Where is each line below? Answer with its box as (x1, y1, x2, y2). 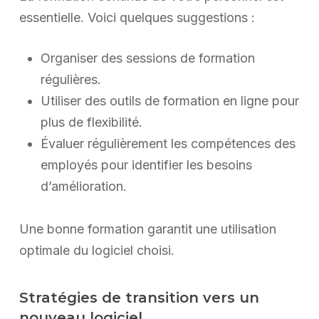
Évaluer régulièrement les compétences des (40, 136, 296, 152)
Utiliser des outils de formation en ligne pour (40, 93, 299, 109)
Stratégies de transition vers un (19, 289, 259, 307)
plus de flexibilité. (40, 115, 142, 130)
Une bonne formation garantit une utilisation (19, 221, 276, 237)
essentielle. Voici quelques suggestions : (19, 10, 255, 26)
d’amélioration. (40, 179, 127, 194)
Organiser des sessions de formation (40, 51, 255, 66)
